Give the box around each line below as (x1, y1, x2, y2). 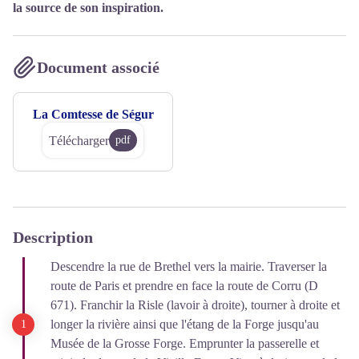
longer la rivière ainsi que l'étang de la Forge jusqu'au (50, 317, 319, 331)
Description (13, 228, 93, 246)
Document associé (37, 58, 159, 76)
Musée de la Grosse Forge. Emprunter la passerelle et (50, 337, 319, 350)
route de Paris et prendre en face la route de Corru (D (50, 279, 318, 292)
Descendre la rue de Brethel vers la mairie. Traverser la (50, 260, 327, 273)
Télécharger (49, 133, 109, 147)
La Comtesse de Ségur (32, 107, 154, 121)
